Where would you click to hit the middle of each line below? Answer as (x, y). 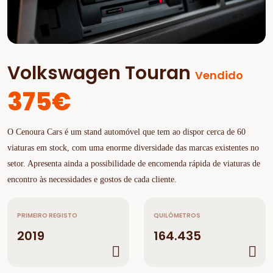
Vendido (219, 75)
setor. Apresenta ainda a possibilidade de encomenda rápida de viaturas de (134, 164)
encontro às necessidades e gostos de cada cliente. (92, 179)
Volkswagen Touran (101, 73)
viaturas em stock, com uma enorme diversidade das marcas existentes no (133, 148)
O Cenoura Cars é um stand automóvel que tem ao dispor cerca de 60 (126, 132)
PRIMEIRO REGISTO (47, 215)
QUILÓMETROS (177, 215)
